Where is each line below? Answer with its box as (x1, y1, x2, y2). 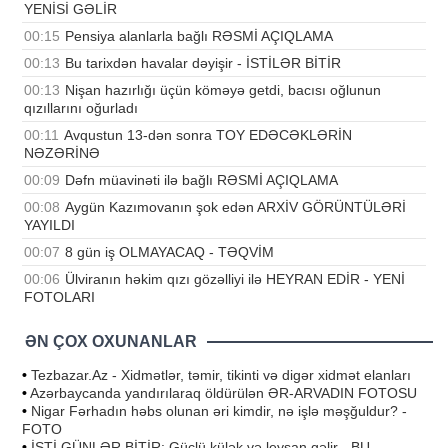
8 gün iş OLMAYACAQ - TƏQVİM (65, 243, 274, 260)
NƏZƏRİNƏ (24, 144, 100, 161)
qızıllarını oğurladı (24, 99, 138, 116)
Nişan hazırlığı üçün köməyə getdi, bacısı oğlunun (65, 81, 381, 98)
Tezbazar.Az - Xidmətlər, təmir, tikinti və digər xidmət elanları (31, 366, 411, 383)
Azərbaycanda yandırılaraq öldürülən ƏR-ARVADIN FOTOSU (30, 384, 417, 401)
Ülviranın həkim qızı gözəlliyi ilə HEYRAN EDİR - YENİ (65, 270, 405, 287)
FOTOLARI (24, 288, 95, 305)
